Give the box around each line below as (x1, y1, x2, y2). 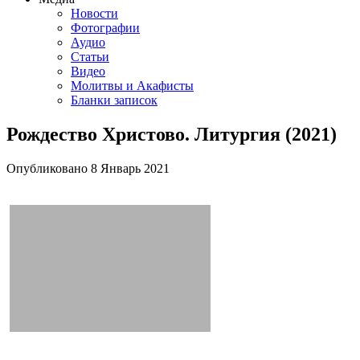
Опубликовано (6, 161, 91, 175)
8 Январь (91, 161, 141, 175)
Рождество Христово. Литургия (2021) (6, 123, 337, 145)
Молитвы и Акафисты (71, 79, 194, 92)
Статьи (71, 50, 109, 63)
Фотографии (71, 21, 140, 35)
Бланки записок (71, 93, 157, 107)
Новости (71, 6, 118, 20)
